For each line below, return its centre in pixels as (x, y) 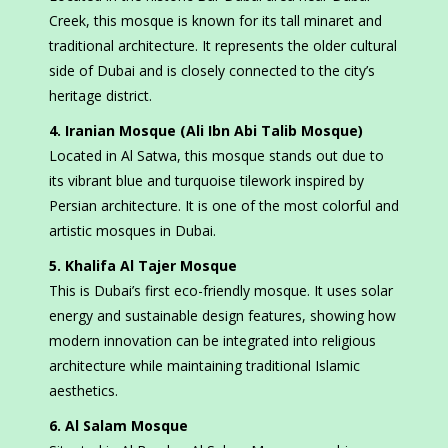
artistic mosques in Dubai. (132, 231)
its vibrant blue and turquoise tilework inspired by (206, 181)
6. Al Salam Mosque (118, 426)
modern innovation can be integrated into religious (212, 341)
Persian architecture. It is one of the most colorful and (224, 206)
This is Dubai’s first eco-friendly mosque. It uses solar (221, 291)
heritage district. (100, 96)
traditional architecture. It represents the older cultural (223, 46)
